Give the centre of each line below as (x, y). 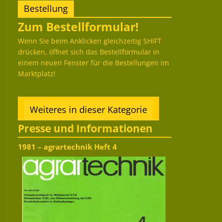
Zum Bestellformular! (78, 27)
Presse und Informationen (85, 129)
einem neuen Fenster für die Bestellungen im (93, 63)
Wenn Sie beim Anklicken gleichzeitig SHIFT (90, 41)
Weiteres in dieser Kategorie (88, 110)
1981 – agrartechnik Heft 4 (67, 147)
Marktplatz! (37, 74)
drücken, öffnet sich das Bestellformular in (89, 52)
